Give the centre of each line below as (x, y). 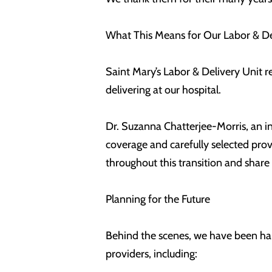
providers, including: (151, 254)
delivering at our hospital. (163, 90)
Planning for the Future (158, 199)
